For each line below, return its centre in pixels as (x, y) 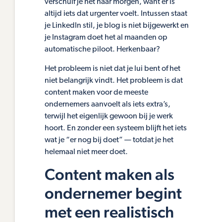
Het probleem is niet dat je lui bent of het (112, 69)
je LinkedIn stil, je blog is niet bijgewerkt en (117, 26)
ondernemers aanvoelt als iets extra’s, (108, 104)
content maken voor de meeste (96, 92)
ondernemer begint (113, 193)
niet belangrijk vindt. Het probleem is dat (114, 81)
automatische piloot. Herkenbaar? (102, 50)
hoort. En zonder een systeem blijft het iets (116, 128)
